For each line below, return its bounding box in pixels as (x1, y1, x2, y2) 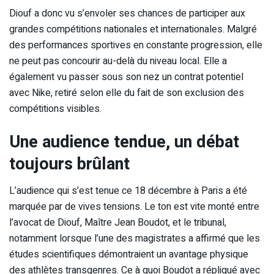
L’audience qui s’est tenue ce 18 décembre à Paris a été (9, 183, 247, 199)
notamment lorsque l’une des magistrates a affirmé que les (9, 231, 260, 246)
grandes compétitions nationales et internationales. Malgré (9, 22, 257, 37)
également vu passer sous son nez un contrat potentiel (9, 70, 243, 85)
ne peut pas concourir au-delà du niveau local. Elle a (9, 54, 227, 69)
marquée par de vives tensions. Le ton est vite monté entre (9, 199, 259, 215)
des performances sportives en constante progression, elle (9, 38, 262, 53)
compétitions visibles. (9, 102, 102, 117)
